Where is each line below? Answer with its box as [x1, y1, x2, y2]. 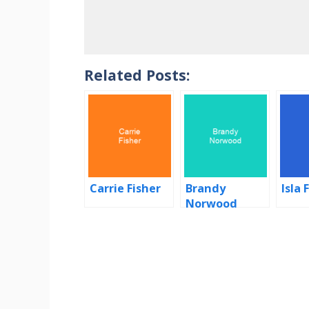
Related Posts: [84, 65, 190, 86]
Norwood [186, 196, 237, 212]
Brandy [186, 181, 226, 197]
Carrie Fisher [90, 181, 161, 197]
